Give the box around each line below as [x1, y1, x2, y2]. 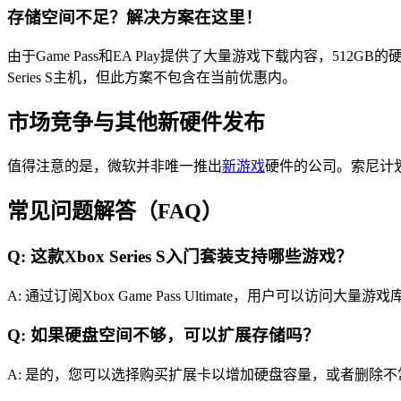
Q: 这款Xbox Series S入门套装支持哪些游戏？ [7, 246, 353, 266]
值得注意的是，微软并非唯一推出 [7, 158, 222, 175]
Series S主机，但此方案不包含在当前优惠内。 [7, 70, 296, 86]
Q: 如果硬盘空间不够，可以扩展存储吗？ [7, 326, 320, 346]
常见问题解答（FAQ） [7, 200, 223, 224]
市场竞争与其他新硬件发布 [7, 111, 265, 135]
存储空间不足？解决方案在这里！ [7, 7, 262, 27]
